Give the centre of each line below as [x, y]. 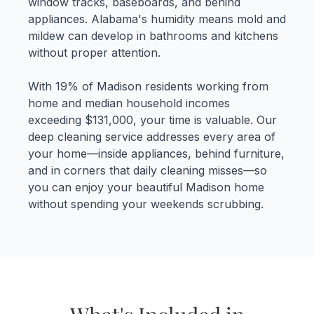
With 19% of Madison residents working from [148, 87]
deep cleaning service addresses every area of [152, 137]
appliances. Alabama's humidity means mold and [157, 19]
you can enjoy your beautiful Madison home [146, 187]
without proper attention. [94, 53]
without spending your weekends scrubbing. [146, 204]
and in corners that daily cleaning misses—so [148, 171]
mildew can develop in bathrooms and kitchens [153, 36]
